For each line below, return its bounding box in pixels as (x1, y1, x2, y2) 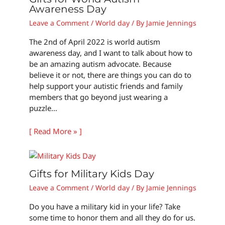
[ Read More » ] (29, 126, 82, 136)
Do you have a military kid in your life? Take (29, 201, 180, 211)
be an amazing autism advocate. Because (29, 58, 171, 69)
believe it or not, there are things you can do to (29, 69, 191, 80)
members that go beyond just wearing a (29, 91, 168, 102)
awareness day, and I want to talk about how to (29, 47, 192, 58)
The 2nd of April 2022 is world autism (29, 36, 160, 47)
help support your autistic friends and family (29, 80, 183, 91)
